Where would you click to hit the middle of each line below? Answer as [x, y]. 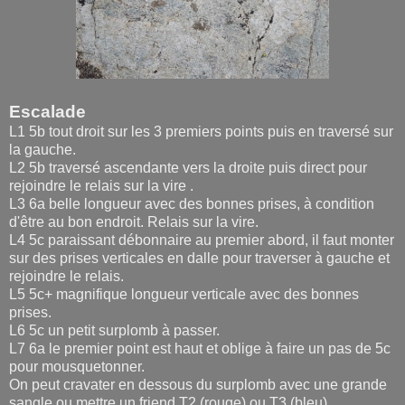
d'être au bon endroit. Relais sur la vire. [136, 221]
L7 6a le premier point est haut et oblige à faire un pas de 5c [200, 348]
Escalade [47, 111]
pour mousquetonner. [77, 366]
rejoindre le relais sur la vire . [101, 185]
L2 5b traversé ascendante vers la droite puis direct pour [188, 167]
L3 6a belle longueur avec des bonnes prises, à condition [192, 203]
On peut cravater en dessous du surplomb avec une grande [198, 384]
